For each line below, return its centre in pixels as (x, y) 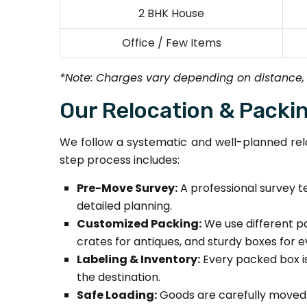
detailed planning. (124, 206)
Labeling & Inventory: (138, 259)
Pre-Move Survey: (127, 188)
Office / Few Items (171, 43)
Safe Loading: (117, 295)
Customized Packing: (139, 224)
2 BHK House (171, 13)
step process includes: (120, 160)
